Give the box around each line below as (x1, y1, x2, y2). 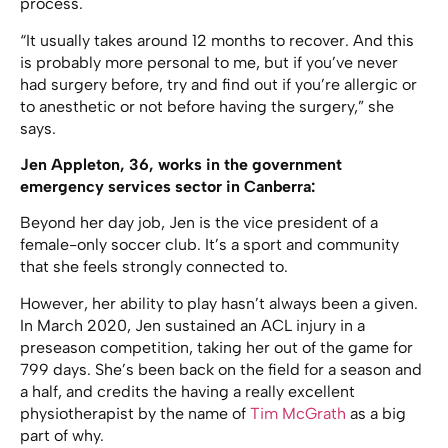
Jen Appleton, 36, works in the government (20, 155, 342, 175)
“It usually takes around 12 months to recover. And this (20, 30, 414, 50)
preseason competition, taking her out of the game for (20, 337, 413, 357)
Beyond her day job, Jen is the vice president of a (20, 213, 378, 233)
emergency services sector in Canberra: (20, 177, 315, 197)
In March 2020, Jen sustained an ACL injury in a (20, 315, 365, 335)
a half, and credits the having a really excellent (20, 381, 355, 401)
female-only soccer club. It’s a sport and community (20, 235, 399, 255)
